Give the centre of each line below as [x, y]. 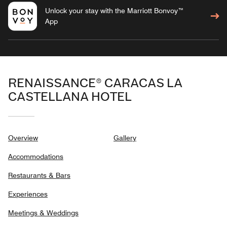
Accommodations [36, 156]
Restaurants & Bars [39, 175]
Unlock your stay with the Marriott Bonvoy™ [114, 10]
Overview [23, 138]
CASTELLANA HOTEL [70, 97]
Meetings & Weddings [43, 213]
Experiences [28, 194]
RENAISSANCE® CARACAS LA [95, 83]
